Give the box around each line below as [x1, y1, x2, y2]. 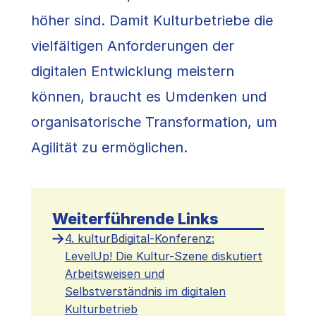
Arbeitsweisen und [65, 267, 164, 281]
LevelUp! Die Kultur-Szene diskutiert [65, 249, 262, 264]
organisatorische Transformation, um [31, 114, 277, 131]
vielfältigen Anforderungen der [31, 37, 234, 55]
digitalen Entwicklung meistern [31, 63, 234, 80]
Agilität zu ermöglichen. [31, 139, 188, 157]
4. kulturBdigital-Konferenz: [65, 231, 214, 246]
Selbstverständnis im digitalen [65, 284, 226, 299]
